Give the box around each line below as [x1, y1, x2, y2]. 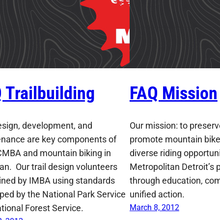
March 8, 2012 [129, 202, 179, 212]
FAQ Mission [129, 82, 218, 104]
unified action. [129, 189, 185, 199]
